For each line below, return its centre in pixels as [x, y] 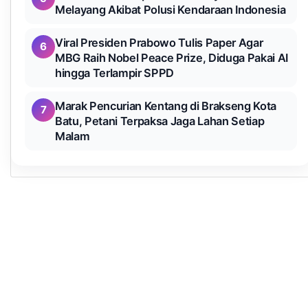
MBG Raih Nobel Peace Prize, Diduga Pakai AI [172, 58]
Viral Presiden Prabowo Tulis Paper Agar [159, 43]
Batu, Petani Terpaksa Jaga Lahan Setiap [160, 121]
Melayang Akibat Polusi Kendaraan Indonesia [170, 10]
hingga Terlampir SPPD [115, 73]
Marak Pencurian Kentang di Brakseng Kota [166, 106]
